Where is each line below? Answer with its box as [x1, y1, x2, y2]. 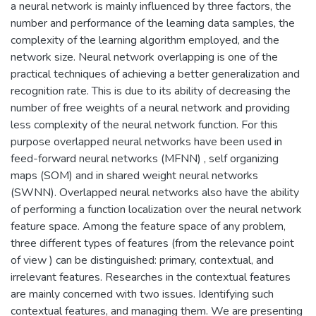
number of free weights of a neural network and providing [11, 99, 290, 116]
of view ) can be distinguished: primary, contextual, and [11, 252, 274, 268]
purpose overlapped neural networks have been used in [11, 133, 282, 150]
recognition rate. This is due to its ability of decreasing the [11, 83, 291, 99]
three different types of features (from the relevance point [11, 235, 294, 251]
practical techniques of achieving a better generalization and [11, 66, 300, 82]
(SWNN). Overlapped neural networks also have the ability [11, 184, 299, 200]
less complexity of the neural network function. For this [11, 116, 278, 133]
